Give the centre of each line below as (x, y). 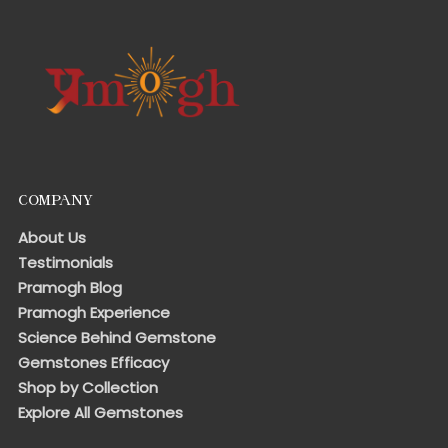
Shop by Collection (88, 388)
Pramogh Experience (94, 313)
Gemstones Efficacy (93, 363)
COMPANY (55, 201)
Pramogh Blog (70, 288)
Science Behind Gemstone (117, 338)
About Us (52, 238)
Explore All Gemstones (100, 413)
